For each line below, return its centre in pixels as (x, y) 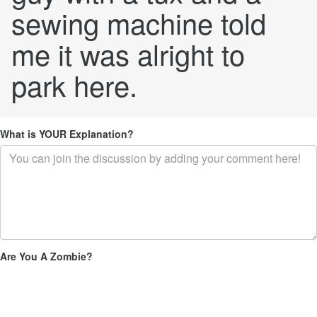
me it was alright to (128, 53)
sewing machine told (139, 22)
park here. (74, 85)
